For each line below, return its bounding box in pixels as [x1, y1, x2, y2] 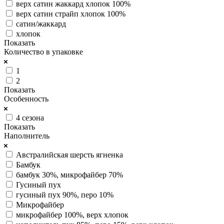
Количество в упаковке [4, 47, 83, 56]
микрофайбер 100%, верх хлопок [16, 210, 128, 219]
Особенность [4, 94, 48, 103]
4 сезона [16, 113, 44, 122]
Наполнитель [4, 131, 49, 140]
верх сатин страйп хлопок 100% [16, 9, 125, 18]
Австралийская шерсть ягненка [16, 150, 123, 159]
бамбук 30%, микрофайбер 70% [16, 170, 123, 179]
